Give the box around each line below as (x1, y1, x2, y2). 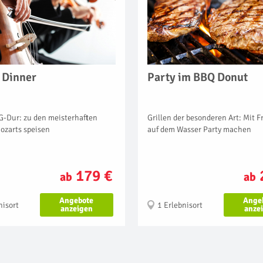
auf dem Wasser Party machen (147, 124, 251, 135)
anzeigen (60, 204, 93, 214)
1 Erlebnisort (157, 200, 203, 211)
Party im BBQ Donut (147, 70, 248, 85)
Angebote (59, 195, 94, 206)
